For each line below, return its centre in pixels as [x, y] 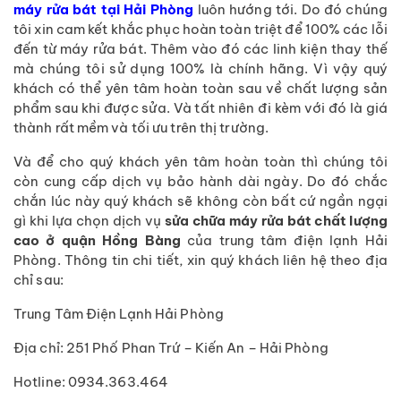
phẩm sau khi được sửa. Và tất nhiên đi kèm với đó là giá [200, 108]
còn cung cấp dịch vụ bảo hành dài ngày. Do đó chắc [200, 182]
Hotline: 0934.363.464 [91, 382]
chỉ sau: [38, 280]
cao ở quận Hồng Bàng [98, 241]
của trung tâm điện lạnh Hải [284, 241]
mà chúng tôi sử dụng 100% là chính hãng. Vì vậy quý [200, 69]
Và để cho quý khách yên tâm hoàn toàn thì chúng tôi [200, 162]
